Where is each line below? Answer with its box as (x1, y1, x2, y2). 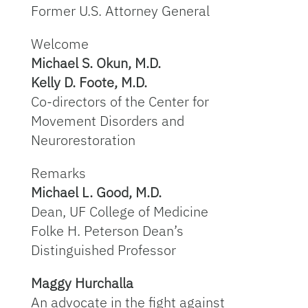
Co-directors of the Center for (30, 92, 209, 111)
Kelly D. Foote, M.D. (30, 73, 147, 91)
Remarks (30, 164, 86, 182)
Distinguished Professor (30, 241, 176, 259)
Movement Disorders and (30, 111, 184, 130)
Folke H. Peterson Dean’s (30, 221, 184, 240)
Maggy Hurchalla (30, 274, 133, 292)
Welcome (30, 34, 89, 53)
